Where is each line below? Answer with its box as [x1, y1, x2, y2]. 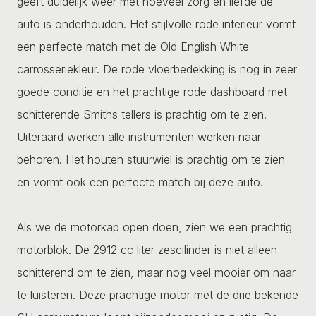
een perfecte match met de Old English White [17, 39, 249, 54]
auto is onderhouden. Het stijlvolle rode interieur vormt [17, 16, 296, 31]
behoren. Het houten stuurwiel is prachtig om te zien [17, 152, 285, 166]
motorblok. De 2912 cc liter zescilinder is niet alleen [17, 242, 277, 257]
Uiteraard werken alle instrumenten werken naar [17, 129, 261, 144]
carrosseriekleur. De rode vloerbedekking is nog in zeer [17, 61, 297, 76]
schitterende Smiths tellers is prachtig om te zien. [17, 107, 267, 121]
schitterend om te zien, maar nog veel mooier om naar [17, 265, 296, 279]
